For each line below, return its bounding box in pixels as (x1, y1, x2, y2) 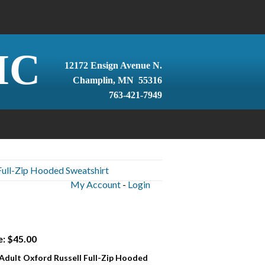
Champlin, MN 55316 (72, 75, 162, 85)
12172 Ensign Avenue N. (64, 60, 162, 70)
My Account (70, 179, 121, 190)
